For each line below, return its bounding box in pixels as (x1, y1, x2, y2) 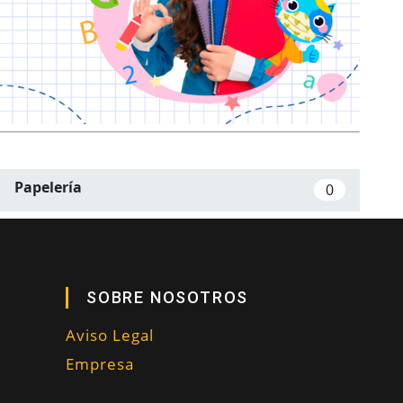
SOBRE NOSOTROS (86, 287, 249, 307)
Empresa (66, 353, 134, 374)
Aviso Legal (66, 324, 154, 345)
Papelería (14, 177, 82, 198)
